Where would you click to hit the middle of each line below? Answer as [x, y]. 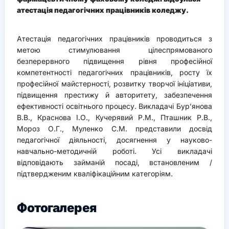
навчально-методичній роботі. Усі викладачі [114, 151]
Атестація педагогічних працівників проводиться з [114, 38]
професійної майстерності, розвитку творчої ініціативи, [114, 83]
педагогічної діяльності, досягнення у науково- [114, 140]
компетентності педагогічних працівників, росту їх [114, 72]
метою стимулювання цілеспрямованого [114, 50]
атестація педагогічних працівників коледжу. [103, 10]
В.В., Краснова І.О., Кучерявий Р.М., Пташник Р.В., [114, 117]
